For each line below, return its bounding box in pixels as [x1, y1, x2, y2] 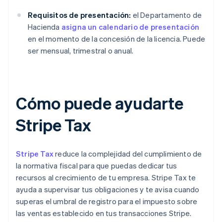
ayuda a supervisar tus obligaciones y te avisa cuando [16, 184, 200, 195]
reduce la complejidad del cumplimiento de [54, 149, 202, 159]
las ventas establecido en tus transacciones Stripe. [16, 208, 192, 219]
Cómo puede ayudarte [16, 92, 184, 114]
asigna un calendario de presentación [61, 22, 200, 32]
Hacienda [28, 22, 61, 32]
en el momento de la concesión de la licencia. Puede [28, 34, 206, 44]
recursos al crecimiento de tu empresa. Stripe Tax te [16, 172, 196, 183]
